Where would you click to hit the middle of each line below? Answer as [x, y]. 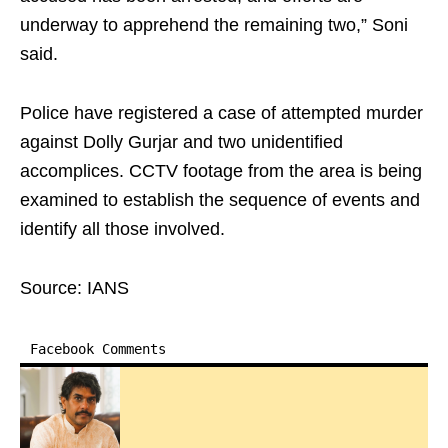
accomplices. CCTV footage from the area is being [221, 171]
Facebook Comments [98, 349]
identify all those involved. [122, 229]
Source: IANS [74, 288]
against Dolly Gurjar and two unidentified [181, 142]
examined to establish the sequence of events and [220, 200]
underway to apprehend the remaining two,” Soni [214, 25]
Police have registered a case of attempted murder [221, 113]
